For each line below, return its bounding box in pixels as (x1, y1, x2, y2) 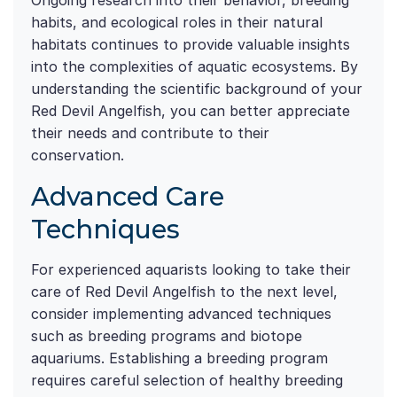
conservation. (31, 146, 124, 165)
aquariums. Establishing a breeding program (31, 349, 328, 368)
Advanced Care (31, 181, 224, 213)
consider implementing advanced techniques (31, 305, 331, 323)
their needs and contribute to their (31, 124, 269, 143)
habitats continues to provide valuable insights (31, 35, 350, 54)
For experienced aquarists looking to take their (31, 261, 351, 279)
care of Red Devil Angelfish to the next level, (31, 283, 338, 301)
